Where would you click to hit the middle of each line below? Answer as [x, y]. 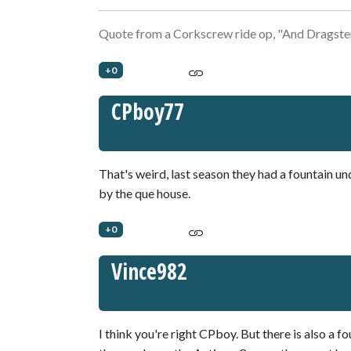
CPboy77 [148, 112]
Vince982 [149, 271]
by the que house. [145, 194]
